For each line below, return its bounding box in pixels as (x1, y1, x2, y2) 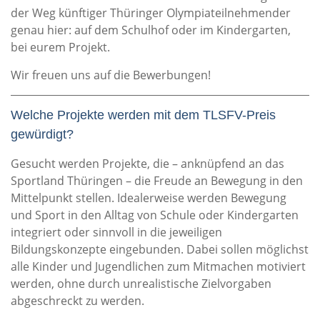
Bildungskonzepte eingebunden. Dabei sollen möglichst (11, 241, 309, 257)
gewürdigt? (11, 127, 74, 141)
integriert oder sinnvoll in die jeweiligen (11, 224, 222, 240)
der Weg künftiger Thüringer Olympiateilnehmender (11, 5, 291, 21)
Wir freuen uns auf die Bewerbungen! (11, 67, 211, 83)
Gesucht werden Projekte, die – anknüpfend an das (11, 156, 284, 171)
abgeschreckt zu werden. (11, 293, 144, 309)
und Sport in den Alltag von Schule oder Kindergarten (11, 207, 299, 223)
